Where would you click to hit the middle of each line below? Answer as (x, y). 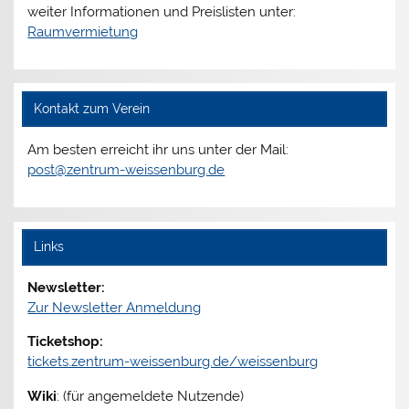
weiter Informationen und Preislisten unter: (162, 11)
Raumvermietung (83, 31)
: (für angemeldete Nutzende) (151, 396)
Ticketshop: (66, 342)
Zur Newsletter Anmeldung (115, 308)
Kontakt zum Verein (91, 109)
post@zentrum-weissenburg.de (126, 170)
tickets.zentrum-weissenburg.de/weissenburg (173, 362)
